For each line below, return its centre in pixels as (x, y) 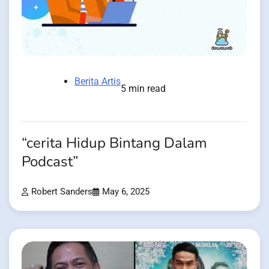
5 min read (143, 89)
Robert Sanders (62, 192)
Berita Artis (98, 82)
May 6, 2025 (126, 192)
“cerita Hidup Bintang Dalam (114, 144)
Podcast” (50, 162)
